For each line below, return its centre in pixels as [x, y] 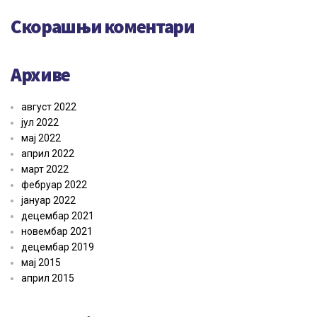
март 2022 [45, 169]
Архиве [40, 75]
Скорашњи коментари [103, 27]
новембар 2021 [57, 232]
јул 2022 [40, 123]
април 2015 [48, 278]
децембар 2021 [58, 216]
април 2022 [48, 154]
